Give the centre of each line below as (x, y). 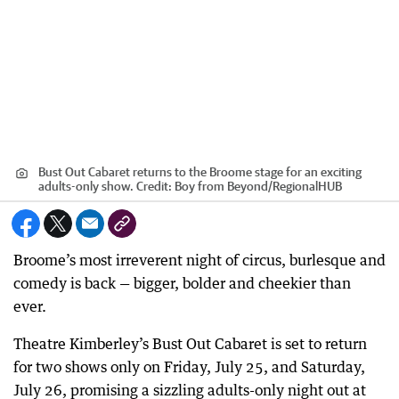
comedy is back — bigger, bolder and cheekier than (182, 283)
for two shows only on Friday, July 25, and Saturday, (189, 367)
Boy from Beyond (221, 186)
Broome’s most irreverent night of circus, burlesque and (199, 260)
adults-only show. (86, 186)
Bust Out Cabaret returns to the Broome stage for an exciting (200, 172)
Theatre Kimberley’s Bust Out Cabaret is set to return (190, 344)
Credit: (154, 186)
